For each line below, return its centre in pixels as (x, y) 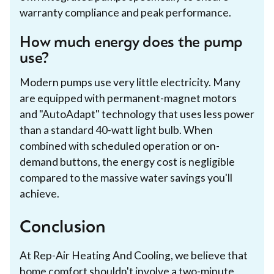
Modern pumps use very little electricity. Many (130, 82)
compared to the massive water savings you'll (126, 177)
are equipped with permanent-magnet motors (128, 98)
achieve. (39, 193)
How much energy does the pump (131, 43)
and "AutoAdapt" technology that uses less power (137, 114)
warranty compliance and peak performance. (125, 12)
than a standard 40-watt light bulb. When (116, 130)
